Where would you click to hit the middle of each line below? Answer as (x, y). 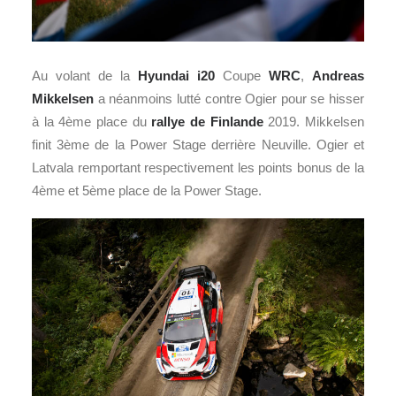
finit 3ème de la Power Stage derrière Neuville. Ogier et (198, 144)
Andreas (338, 75)
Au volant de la (85, 75)
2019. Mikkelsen (314, 121)
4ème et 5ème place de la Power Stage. (147, 190)
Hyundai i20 (176, 75)
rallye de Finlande (207, 121)
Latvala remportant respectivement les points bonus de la (198, 167)
